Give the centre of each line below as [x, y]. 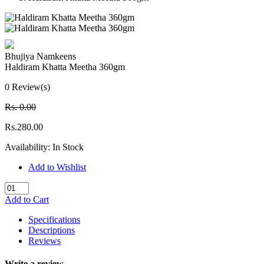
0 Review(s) [27, 87]
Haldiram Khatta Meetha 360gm [65, 67]
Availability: [29, 147]
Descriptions [52, 230]
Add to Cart [27, 199]
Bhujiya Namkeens [40, 56]
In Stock [68, 147]
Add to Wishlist [57, 167]
